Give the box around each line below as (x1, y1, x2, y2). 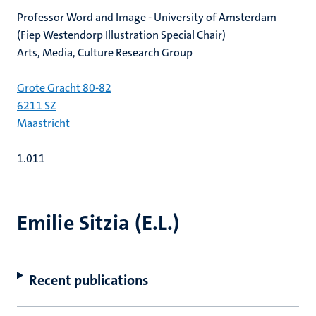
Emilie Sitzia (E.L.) (17, 209, 179, 237)
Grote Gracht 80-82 (17, 80, 111, 95)
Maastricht (17, 116, 70, 130)
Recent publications (28, 271, 148, 289)
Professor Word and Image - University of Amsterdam (17, 10, 276, 25)
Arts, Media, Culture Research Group (17, 45, 193, 60)
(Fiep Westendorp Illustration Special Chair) (17, 28, 228, 42)
